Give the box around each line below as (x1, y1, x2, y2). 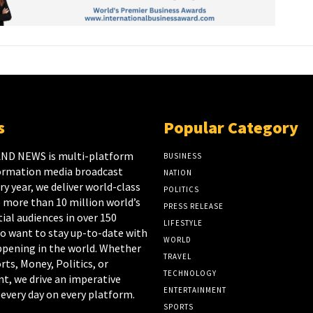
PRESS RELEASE (163, 201, 224, 212)
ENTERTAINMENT (163, 285, 226, 296)
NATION (163, 168, 192, 178)
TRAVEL (163, 252, 191, 262)
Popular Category (163, 117, 298, 139)
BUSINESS (163, 151, 202, 161)
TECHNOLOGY (163, 268, 217, 279)
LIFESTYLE (163, 218, 203, 228)
